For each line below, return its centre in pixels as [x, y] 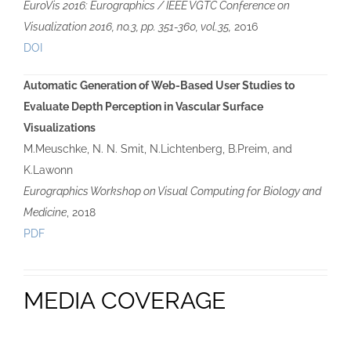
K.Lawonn [48, 170]
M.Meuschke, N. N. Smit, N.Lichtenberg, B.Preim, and [157, 149]
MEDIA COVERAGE [124, 301]
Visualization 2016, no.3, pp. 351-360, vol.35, [127, 27]
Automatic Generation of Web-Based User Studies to [159, 86]
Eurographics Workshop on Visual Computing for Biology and [172, 192]
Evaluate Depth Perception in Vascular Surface [143, 107]
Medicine [45, 213]
